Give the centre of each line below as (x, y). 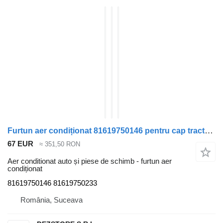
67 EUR (20, 144)
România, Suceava (52, 200)
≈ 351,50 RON (60, 144)
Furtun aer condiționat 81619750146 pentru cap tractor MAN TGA (209, 131)
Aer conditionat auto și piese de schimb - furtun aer (90, 161)
